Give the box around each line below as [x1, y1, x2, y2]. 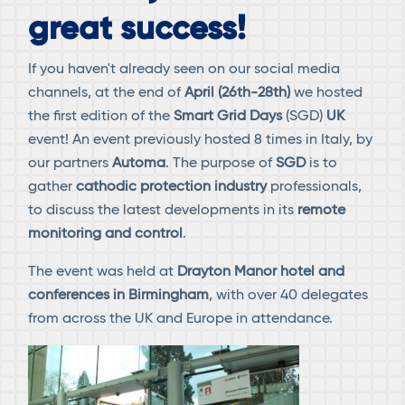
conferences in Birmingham [28, 288, 210, 304]
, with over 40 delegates [209, 288, 369, 304]
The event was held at [28, 265, 178, 280]
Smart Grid [174, 109, 247, 125]
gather [28, 180, 77, 195]
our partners [28, 156, 113, 172]
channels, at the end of [28, 86, 185, 101]
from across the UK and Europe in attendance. [28, 312, 334, 327]
